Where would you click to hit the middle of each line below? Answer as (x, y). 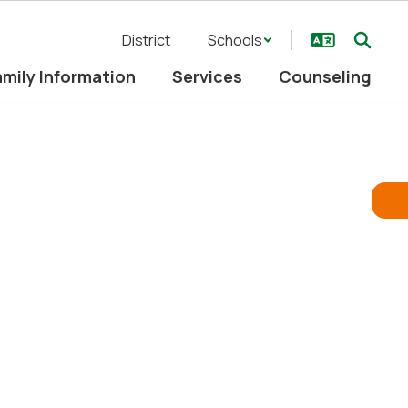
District (146, 40)
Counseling (325, 76)
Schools (235, 40)
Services (207, 76)
